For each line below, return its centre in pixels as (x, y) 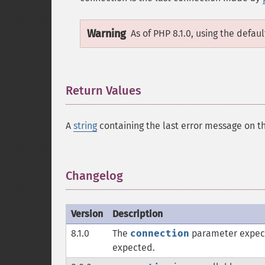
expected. (134, 248)
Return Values (104, 91)
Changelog (94, 176)
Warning (106, 34)
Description (138, 214)
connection (160, 233)
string (85, 126)
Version (87, 214)
